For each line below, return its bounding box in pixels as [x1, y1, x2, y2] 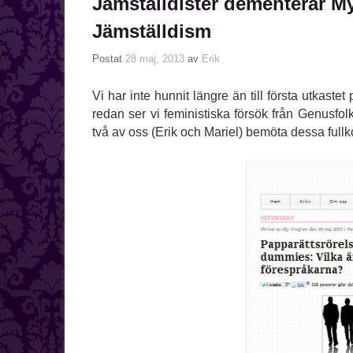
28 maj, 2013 [125, 52, 184, 65]
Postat [92, 52, 125, 65]
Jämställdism [92, 20, 211, 42]
